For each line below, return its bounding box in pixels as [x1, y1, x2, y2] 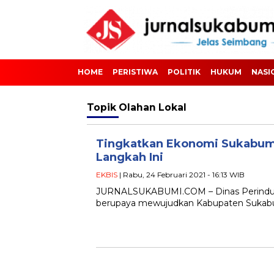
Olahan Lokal [119, 102, 187, 113]
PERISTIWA [113, 67, 158, 76]
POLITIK [168, 67, 201, 76]
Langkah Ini [96, 150, 163, 164]
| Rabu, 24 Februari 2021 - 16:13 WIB [117, 170, 245, 179]
